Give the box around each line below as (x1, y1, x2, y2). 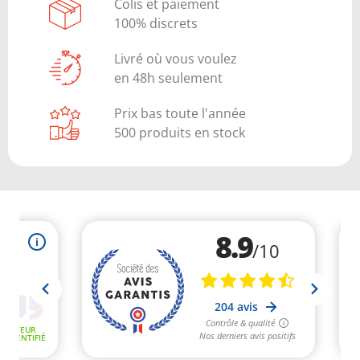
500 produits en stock (114, 123, 246, 141)
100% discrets (114, 14, 198, 32)
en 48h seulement (114, 68, 223, 87)
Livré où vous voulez (114, 49, 238, 67)
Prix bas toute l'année (114, 104, 247, 122)
